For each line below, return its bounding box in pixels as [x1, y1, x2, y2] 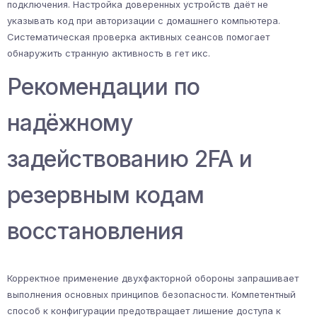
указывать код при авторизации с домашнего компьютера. [7, 15, 280, 27]
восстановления [7, 217, 184, 246]
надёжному [7, 109, 132, 137]
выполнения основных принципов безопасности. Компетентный [7, 289, 296, 301]
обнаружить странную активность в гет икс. [7, 47, 210, 59]
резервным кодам [7, 181, 204, 209]
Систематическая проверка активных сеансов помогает [7, 31, 270, 43]
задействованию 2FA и [7, 145, 253, 173]
